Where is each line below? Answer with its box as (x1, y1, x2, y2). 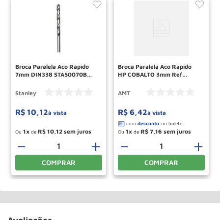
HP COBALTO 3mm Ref (118, 70, 182, 78)
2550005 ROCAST (118, 78, 168, 86)
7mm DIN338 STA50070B (15, 70, 87, 78)
